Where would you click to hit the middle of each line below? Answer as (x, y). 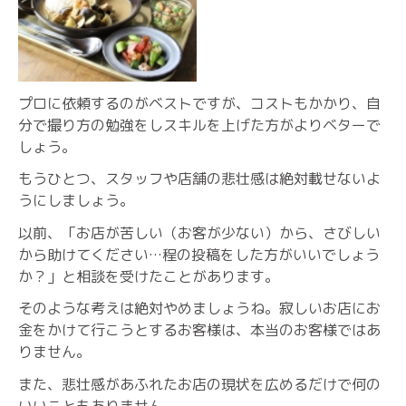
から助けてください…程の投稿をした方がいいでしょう (199, 254)
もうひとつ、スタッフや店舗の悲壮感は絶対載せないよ (199, 179)
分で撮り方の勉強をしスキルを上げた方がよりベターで (199, 125)
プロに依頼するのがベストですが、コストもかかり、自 (199, 103)
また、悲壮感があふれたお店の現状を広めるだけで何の (199, 384)
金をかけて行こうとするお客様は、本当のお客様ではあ (199, 330)
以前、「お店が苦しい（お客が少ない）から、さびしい (199, 232)
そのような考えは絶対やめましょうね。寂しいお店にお (199, 309)
